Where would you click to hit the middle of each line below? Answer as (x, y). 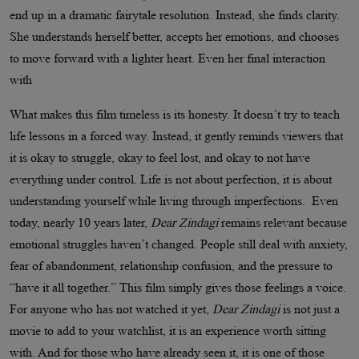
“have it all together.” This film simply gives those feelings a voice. (178, 287)
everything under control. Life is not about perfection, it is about (171, 179)
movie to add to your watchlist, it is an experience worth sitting (168, 330)
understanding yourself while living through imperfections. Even (174, 200)
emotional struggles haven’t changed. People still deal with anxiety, (179, 244)
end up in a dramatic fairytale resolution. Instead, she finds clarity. (175, 14)
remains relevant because (282, 222)
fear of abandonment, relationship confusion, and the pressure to (171, 265)
